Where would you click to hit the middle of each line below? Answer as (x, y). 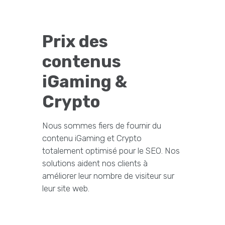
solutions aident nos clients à (95, 163)
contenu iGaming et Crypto (92, 138)
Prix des (75, 42)
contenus (82, 62)
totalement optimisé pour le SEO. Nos (111, 151)
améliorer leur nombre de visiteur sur (108, 176)
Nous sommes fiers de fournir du (102, 126)
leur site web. (66, 189)
